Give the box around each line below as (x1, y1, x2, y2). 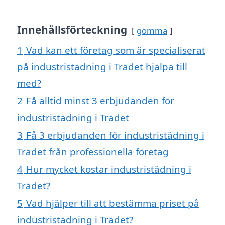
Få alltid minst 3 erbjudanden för (26, 94, 174, 107)
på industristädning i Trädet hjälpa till (17, 60, 187, 73)
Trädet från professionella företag (17, 145, 169, 158)
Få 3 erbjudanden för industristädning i (26, 129, 204, 142)
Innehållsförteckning (17, 23, 127, 37)
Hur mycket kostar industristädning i (26, 163, 191, 176)
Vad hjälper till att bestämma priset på (26, 197, 199, 210)
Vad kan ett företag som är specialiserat (26, 44, 205, 57)
